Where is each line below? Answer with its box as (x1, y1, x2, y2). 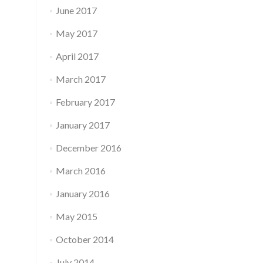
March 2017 (55, 73, 106, 85)
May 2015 (55, 211, 97, 222)
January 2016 (55, 188, 110, 199)
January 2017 (55, 119, 110, 130)
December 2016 (55, 142, 122, 153)
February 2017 (55, 96, 115, 107)
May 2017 (55, 28, 97, 39)
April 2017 (55, 50, 99, 62)
